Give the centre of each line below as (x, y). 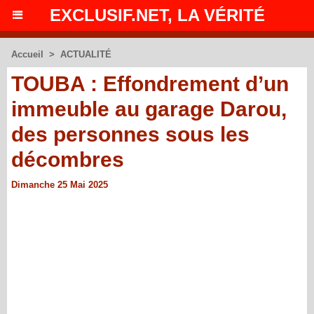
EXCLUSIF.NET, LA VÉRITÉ (157, 15)
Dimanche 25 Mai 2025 (60, 185)
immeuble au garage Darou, (149, 109)
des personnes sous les (130, 134)
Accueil (27, 54)
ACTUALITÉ (86, 54)
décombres (68, 159)
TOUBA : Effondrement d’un (150, 84)
